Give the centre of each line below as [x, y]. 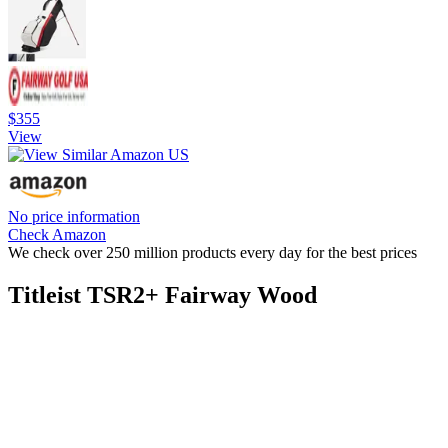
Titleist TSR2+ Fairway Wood [162, 294]
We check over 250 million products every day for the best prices [212, 252]
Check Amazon [57, 234]
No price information [74, 216]
